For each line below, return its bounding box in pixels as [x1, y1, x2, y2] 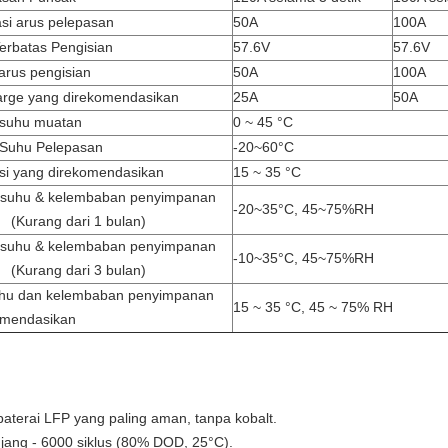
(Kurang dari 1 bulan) [11, 213, 146, 229]
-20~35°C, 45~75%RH [233, 201, 374, 217]
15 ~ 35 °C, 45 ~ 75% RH [233, 299, 393, 315]
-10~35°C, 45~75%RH [233, 250, 374, 266]
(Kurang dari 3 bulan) [11, 262, 146, 278]
